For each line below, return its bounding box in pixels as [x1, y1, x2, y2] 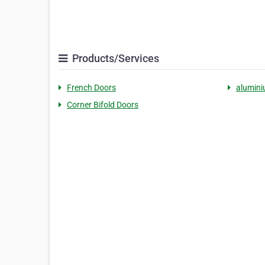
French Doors [67, 83, 116, 93]
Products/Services [70, 52, 159, 65]
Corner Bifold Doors [67, 100, 138, 110]
